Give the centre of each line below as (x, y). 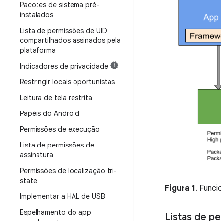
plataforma (38, 50)
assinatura (37, 155)
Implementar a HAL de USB (62, 196)
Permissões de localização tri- (68, 171)
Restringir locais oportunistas (67, 82)
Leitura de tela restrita (56, 98)
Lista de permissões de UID (63, 31)
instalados (37, 15)
